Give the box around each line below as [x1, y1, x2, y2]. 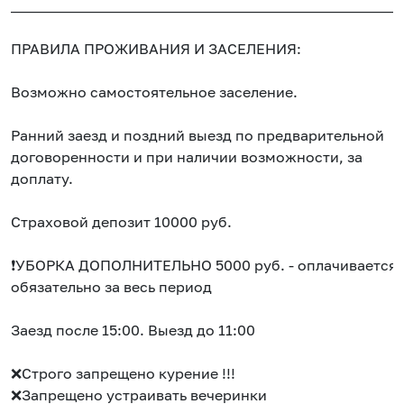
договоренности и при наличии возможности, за [11, 148, 363, 167]
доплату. [11, 170, 73, 188]
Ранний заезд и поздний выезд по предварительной [11, 126, 384, 145]
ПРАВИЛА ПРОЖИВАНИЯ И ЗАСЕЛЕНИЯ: [11, 40, 301, 59]
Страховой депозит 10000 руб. [11, 213, 232, 232]
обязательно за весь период [11, 278, 212, 297]
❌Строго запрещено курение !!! [11, 364, 235, 383]
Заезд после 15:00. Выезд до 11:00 [11, 321, 255, 340]
